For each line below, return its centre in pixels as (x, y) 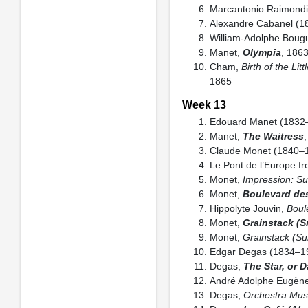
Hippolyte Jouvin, (248, 208)
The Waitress (273, 136)
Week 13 (204, 104)
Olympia (262, 52)
